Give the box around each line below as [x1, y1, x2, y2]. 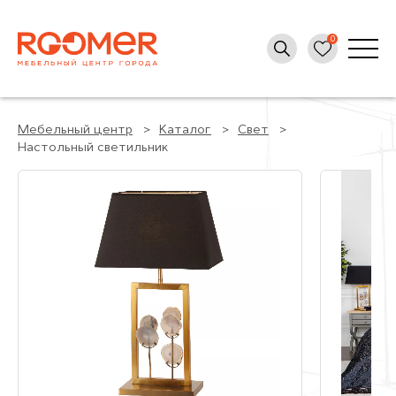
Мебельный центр [18, 124, 133, 137]
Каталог [159, 124, 211, 137]
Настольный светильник [18, 141, 169, 155]
